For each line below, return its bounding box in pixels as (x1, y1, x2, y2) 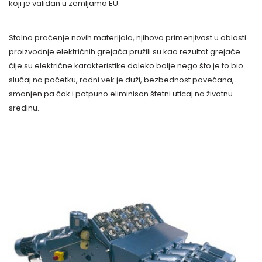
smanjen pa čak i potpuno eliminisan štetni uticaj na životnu (9, 88, 233, 99)
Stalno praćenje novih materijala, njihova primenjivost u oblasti (9, 32, 246, 43)
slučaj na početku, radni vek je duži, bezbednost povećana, (9, 74, 234, 85)
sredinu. (9, 102, 39, 113)
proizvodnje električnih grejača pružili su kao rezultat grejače (9, 46, 240, 57)
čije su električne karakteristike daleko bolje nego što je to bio (9, 60, 243, 71)
